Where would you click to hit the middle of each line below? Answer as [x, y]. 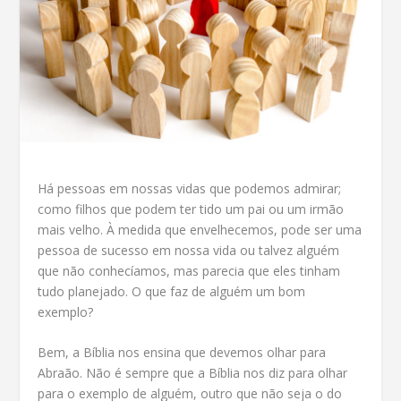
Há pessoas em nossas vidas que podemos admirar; [190, 188]
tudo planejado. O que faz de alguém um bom [172, 291]
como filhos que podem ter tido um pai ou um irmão [191, 209]
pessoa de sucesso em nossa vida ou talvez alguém [189, 250]
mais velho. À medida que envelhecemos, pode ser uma [200, 229]
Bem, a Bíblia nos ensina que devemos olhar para [182, 353]
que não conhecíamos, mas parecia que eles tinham [189, 270]
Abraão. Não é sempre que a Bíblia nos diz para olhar [193, 373]
